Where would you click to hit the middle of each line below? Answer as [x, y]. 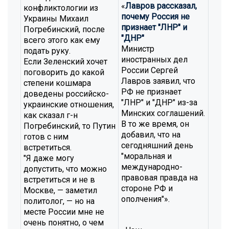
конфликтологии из [61, 8]
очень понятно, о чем [64, 223]
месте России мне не [64, 212]
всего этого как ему [62, 40]
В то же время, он [155, 124]
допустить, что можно [65, 169]
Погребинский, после [64, 29]
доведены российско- [66, 94]
